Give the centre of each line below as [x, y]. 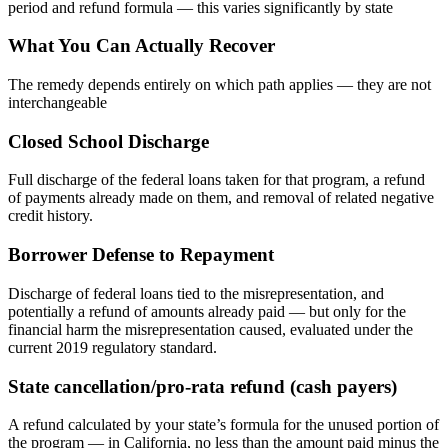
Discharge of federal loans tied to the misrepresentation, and [196, 293]
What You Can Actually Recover [141, 46]
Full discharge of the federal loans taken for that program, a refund [216, 180]
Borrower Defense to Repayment [141, 255]
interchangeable [57, 102]
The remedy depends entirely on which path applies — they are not [219, 84]
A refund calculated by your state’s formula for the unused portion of [223, 425]
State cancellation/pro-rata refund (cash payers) [202, 386]
